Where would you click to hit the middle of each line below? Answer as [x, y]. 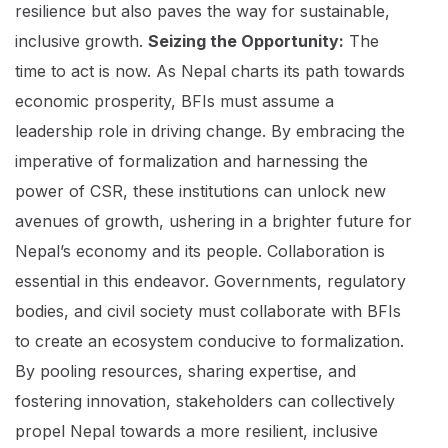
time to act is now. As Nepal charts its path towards [210, 71]
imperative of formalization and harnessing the [191, 161]
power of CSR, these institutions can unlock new [200, 191]
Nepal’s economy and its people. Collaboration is [200, 251]
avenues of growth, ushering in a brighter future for [213, 221]
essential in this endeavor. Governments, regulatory [210, 281]
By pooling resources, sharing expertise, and [185, 371]
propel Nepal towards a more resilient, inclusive [196, 431]
